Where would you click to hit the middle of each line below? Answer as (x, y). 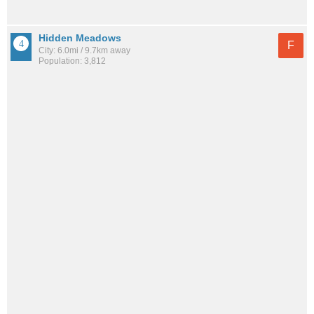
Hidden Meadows (80, 37)
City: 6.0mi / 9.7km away (84, 50)
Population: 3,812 (72, 61)
